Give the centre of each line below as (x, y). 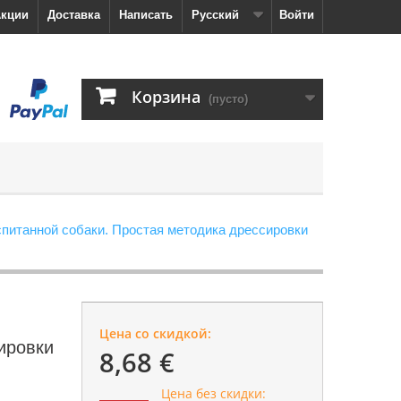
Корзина (166, 97)
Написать (146, 15)
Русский (215, 15)
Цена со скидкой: (155, 333)
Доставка (74, 15)
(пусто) (228, 99)
